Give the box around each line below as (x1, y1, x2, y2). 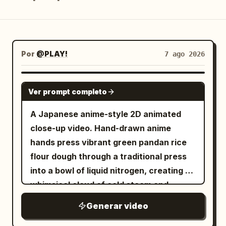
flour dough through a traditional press (30, 151, 187, 161)
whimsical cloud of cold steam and (30, 180, 168, 190)
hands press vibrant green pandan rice (30, 137, 187, 147)
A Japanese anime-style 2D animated (30, 109, 181, 119)
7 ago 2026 (164, 50, 205, 58)
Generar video (86, 201, 148, 211)
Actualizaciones (12, 42, 72, 53)
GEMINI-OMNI (144, 80, 193, 86)
